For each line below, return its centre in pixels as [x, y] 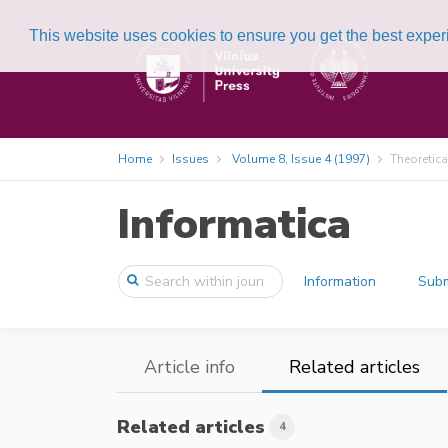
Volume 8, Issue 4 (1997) [301, 159]
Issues [190, 159]
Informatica [234, 224]
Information [340, 281]
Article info [189, 367]
